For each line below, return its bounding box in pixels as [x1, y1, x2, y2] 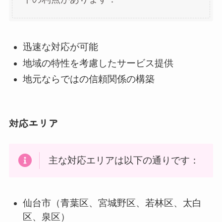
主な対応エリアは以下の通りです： [48, 155, 199, 166]
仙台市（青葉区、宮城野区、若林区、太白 [23, 197, 202, 208]
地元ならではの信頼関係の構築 [23, 74, 155, 85]
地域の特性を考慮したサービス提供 [23, 57, 174, 68]
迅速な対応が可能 [23, 41, 99, 52]
